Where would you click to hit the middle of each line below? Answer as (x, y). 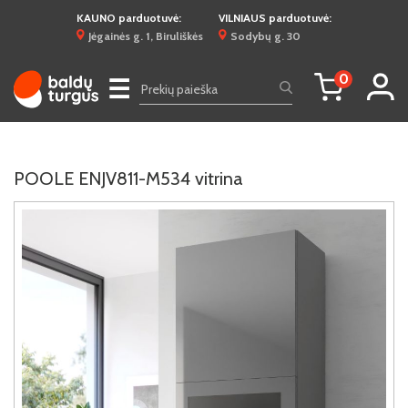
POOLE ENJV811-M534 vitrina (128, 178)
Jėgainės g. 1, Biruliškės (146, 36)
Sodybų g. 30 (265, 36)
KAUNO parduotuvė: (129, 18)
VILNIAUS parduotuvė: (275, 18)
